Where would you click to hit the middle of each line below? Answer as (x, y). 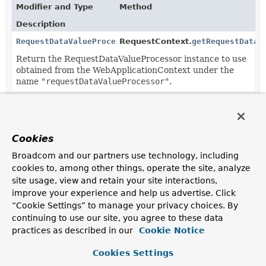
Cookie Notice (170, 230)
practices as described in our (72, 230)
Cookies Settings (133, 253)
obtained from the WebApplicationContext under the (125, 70)
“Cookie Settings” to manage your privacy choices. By (125, 205)
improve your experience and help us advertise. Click (124, 193)
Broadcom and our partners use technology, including (125, 156)
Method (136, 7)
